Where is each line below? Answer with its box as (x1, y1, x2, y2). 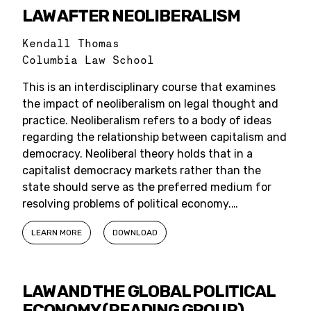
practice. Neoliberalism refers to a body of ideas (22, 114, 271, 127)
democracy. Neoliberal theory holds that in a (22, 147, 253, 160)
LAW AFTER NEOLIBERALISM (22, 6, 240, 26)
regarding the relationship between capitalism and (22, 131, 287, 144)
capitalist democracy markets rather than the (22, 164, 261, 177)
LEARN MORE (31, 228, 82, 237)
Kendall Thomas (22, 36, 119, 50)
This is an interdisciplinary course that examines (22, 81, 276, 94)
